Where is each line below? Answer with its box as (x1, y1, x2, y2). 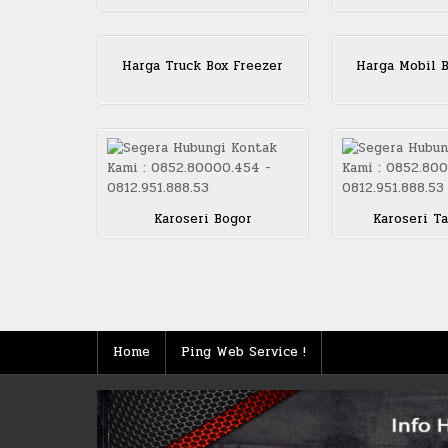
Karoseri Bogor (153, 209, 252, 230)
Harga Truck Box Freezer (122, 56, 284, 77)
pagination (96, 300, 236, 337)
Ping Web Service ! (181, 342, 306, 363)
